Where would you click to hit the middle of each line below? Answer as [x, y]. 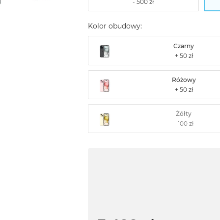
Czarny [184, 46]
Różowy [184, 80]
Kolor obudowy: [115, 26]
